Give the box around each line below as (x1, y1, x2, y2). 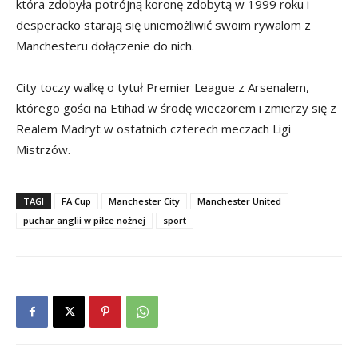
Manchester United (197, 195, 281, 208)
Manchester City (109, 195, 180, 208)
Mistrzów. (16, 141, 70, 158)
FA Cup (62, 195, 91, 208)
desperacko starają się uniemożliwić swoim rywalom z (16, 17, 311, 34)
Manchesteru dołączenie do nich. (16, 38, 194, 54)
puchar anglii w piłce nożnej (23, 214, 145, 227)
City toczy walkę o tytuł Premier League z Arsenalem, (16, 79, 309, 96)
